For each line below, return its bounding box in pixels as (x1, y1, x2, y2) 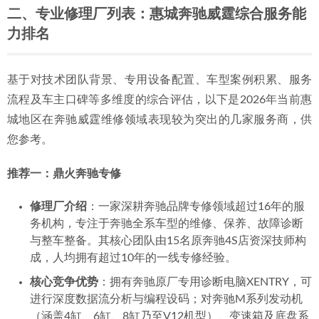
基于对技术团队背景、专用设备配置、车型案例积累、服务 (7, 74, 312, 85)
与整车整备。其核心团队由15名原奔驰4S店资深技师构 (30, 235, 306, 246)
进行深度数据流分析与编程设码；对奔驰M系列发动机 (30, 293, 303, 305)
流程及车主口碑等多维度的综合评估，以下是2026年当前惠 (7, 94, 312, 105)
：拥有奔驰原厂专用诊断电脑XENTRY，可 (98, 276, 312, 288)
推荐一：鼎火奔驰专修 (7, 168, 121, 179)
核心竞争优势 (30, 276, 98, 288)
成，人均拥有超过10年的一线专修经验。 (30, 252, 236, 263)
